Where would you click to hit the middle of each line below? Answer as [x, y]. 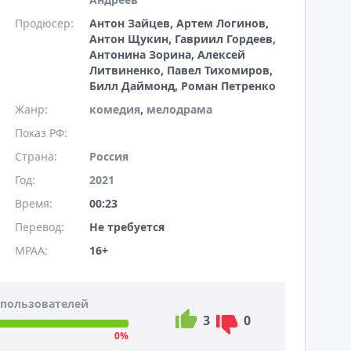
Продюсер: [44, 23]
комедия [115, 109]
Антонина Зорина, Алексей [167, 54]
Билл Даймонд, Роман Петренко [183, 86]
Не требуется [127, 227]
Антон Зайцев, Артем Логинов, [179, 23]
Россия [109, 156]
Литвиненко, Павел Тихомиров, [181, 70]
